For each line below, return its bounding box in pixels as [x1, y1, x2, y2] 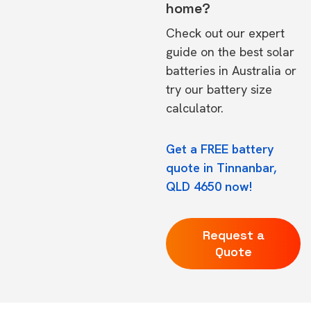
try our [166, 81, 207, 97]
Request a [202, 227, 264, 243]
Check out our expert [166, 25, 285, 41]
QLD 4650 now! [166, 178, 252, 194]
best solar [239, 44, 294, 60]
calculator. [166, 100, 224, 116]
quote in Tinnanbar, [166, 160, 276, 176]
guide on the [166, 44, 239, 60]
